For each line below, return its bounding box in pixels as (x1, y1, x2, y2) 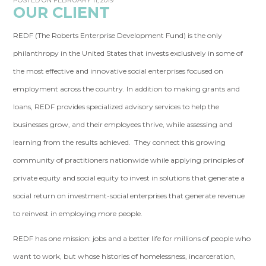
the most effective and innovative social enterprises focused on (13, 66, 224, 75)
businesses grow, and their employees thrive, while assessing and (13, 120, 233, 129)
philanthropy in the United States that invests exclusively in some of (13, 49, 243, 58)
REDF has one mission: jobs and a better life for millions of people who (13, 234, 251, 243)
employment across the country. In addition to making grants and (13, 84, 240, 93)
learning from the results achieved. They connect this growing (13, 138, 226, 147)
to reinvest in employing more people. (13, 209, 143, 218)
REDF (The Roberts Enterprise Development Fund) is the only (13, 31, 223, 40)
